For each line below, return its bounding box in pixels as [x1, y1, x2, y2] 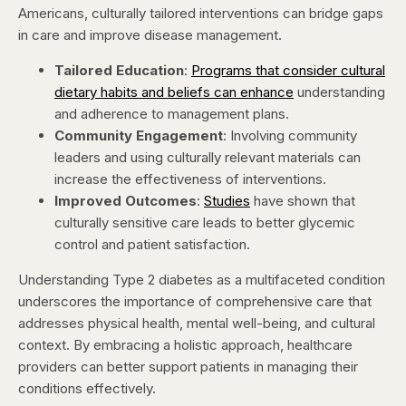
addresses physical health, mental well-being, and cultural [18, 314, 375, 333]
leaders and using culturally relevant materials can [54, 149, 361, 167]
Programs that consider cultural [191, 62, 385, 80]
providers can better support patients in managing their [18, 358, 358, 376]
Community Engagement [54, 127, 223, 145]
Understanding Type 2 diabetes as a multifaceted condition [18, 271, 385, 289]
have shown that [250, 192, 355, 210]
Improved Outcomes [54, 192, 197, 210]
